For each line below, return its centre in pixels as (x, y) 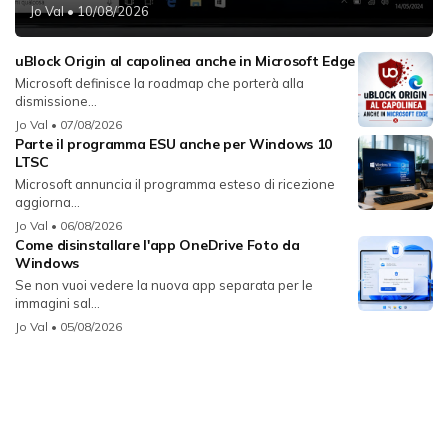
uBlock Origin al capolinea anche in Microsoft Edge (185, 60)
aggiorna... (47, 201)
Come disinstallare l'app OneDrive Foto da (157, 244)
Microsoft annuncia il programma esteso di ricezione (175, 183)
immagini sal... (57, 302)
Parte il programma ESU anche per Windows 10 (174, 143)
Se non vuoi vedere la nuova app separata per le (164, 284)
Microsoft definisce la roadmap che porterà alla (159, 82)
